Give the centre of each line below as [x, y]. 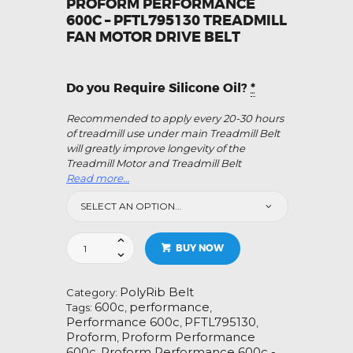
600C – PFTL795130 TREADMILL [176, 20]
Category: [93, 293]
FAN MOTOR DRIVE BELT [153, 37]
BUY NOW [199, 249]
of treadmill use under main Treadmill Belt [173, 133]
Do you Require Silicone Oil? [158, 87]
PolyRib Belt [157, 293]
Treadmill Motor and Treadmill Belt [154, 163]
